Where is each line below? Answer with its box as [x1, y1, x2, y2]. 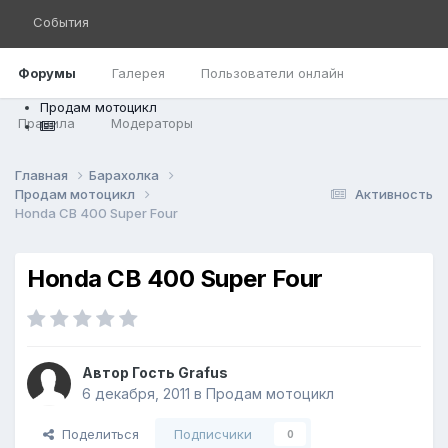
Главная [15, 166, 71, 183]
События [33, 14, 89, 30]
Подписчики [174, 426, 252, 443]
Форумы [18, 65, 76, 81]
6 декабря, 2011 [82, 385, 190, 403]
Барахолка [89, 166, 162, 183]
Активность [355, 185, 433, 202]
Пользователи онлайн [201, 65, 344, 81]
